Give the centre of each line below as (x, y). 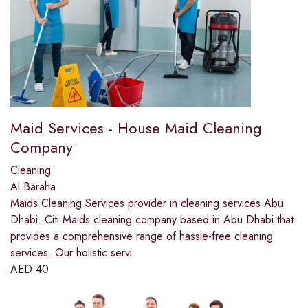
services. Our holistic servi (71, 253)
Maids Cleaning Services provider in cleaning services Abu (147, 203)
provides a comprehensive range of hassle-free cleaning (142, 236)
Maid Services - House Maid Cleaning (136, 128)
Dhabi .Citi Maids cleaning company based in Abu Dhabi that (152, 220)
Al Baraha (33, 187)
